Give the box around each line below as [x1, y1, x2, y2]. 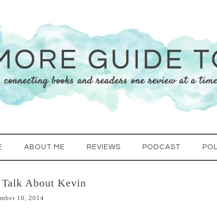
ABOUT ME [24, 143, 65, 151]
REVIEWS [87, 143, 121, 151]
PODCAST [142, 143, 181, 151]
